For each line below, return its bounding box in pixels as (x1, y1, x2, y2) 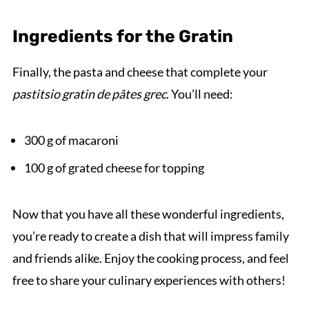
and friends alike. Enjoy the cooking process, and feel (12, 250, 289, 266)
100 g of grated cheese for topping (23, 160, 204, 176)
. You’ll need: (166, 86, 233, 102)
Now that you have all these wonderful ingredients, (12, 206, 284, 222)
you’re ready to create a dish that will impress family (12, 228, 289, 244)
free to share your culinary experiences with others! (12, 272, 286, 288)
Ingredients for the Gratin (12, 26, 233, 47)
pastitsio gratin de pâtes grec (12, 86, 166, 102)
